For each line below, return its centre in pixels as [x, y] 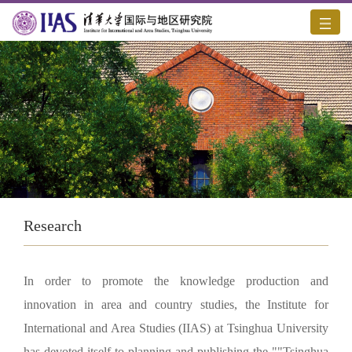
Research [53, 225]
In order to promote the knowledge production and [176, 280]
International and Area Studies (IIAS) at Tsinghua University [176, 328]
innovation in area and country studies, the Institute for [176, 304]
